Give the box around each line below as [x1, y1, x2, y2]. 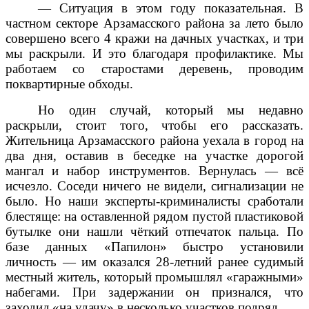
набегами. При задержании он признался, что [6, 285, 303, 300]
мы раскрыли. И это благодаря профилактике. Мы [6, 46, 303, 61]
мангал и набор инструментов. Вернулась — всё [6, 163, 303, 179]
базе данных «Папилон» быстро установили [6, 239, 303, 255]
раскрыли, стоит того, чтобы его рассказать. [6, 118, 303, 133]
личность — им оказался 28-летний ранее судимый [6, 255, 303, 270]
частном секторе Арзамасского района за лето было [6, 16, 303, 31]
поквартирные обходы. [6, 77, 133, 92]
